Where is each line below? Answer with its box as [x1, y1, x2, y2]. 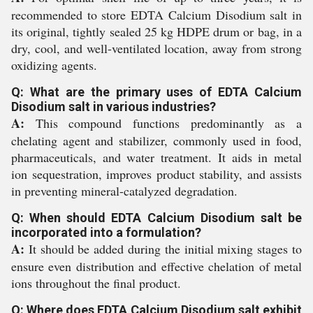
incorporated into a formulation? [11, 225, 201, 240]
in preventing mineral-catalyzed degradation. [11, 182, 238, 199]
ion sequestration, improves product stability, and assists [11, 166, 302, 182]
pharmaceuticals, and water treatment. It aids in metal [11, 149, 302, 166]
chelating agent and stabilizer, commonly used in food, [11, 132, 302, 149]
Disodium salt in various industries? [11, 99, 216, 114]
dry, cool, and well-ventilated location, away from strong [11, 40, 302, 57]
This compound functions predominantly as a [24, 115, 302, 131]
